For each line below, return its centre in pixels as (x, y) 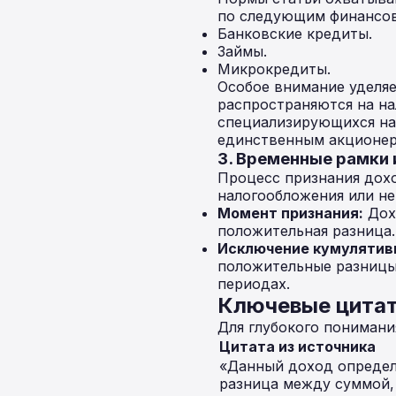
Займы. (242, 51)
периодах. (254, 284)
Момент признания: (290, 213)
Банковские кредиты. (295, 34)
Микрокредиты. (274, 69)
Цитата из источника (297, 346)
